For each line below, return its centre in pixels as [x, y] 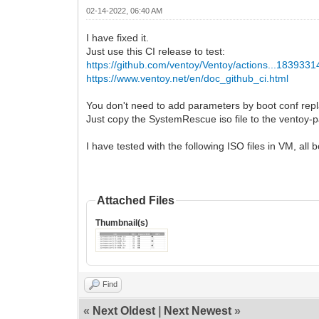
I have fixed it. [118, 37]
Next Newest [198, 310]
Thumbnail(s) [122, 223]
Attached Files [136, 200]
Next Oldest [124, 310]
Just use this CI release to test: [156, 51]
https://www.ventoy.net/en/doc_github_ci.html [188, 78]
